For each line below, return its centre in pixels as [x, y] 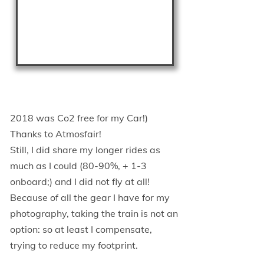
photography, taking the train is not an [94, 214]
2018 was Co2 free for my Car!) [79, 118]
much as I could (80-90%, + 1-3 [78, 166]
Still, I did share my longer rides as [85, 150]
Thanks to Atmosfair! [56, 134]
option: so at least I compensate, [81, 230]
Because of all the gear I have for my [90, 198]
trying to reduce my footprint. [74, 245]
